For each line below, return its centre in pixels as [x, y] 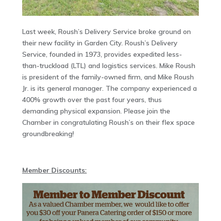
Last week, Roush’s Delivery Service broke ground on [106, 32]
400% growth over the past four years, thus [92, 100]
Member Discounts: [54, 170]
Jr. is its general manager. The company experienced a [109, 89]
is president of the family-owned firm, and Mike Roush [108, 77]
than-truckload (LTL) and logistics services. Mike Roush [109, 66]
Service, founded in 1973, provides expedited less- [102, 55]
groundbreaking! [48, 134]
